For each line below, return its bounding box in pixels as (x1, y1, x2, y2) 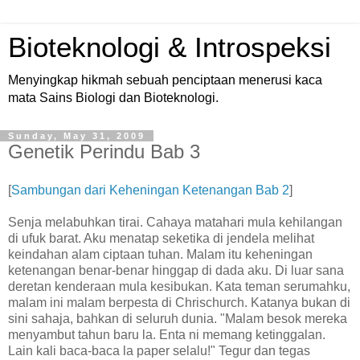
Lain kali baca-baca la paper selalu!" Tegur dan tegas (8, 343, 310, 358)
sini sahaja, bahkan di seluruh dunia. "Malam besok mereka (8, 311, 347, 325)
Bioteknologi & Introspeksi (8, 32, 331, 63)
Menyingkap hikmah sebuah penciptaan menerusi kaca (8, 73, 322, 87)
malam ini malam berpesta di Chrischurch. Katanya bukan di (8, 295, 350, 309)
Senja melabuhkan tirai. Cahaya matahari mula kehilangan (8, 215, 342, 229)
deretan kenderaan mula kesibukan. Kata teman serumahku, (8, 279, 350, 293)
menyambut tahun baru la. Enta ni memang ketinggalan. (8, 327, 325, 342)
